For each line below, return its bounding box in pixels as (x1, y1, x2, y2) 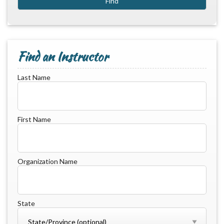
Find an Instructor (17, 47, 108, 65)
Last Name (17, 72, 50, 81)
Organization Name (17, 156, 77, 165)
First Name (17, 114, 51, 123)
